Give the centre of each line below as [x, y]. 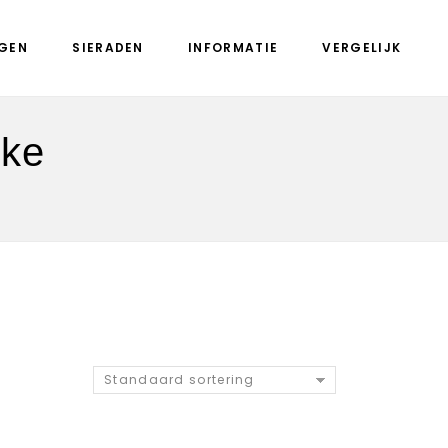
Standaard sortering [179, 379]
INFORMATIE [233, 47]
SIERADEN [108, 47]
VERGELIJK [362, 47]
